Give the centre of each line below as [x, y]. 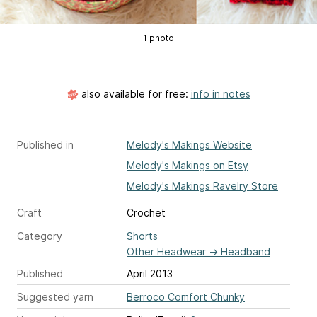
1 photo [158, 38]
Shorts [142, 236]
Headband [246, 252]
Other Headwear [166, 252]
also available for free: [134, 94]
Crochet [146, 213]
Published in [45, 145]
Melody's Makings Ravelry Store [202, 186]
